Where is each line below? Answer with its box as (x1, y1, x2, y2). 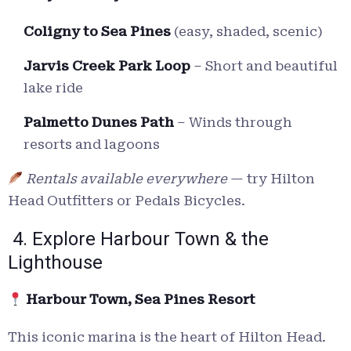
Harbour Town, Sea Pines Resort (23, 291, 256, 308)
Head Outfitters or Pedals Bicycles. (8, 193, 245, 209)
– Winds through (174, 114, 292, 131)
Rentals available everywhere (26, 171, 228, 187)
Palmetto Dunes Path (24, 114, 174, 131)
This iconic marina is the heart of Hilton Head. (8, 329, 326, 346)
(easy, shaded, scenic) (171, 24, 323, 40)
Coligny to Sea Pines (24, 24, 171, 40)
